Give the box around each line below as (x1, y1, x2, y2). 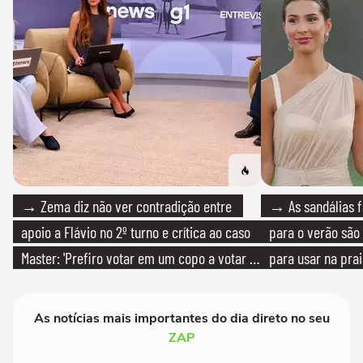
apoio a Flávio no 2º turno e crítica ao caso (21, 222, 250, 242)
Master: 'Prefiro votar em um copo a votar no (21, 248, 263, 268)
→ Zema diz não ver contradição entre (21, 196, 232, 216)
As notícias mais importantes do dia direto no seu (33, 310, 330, 328)
